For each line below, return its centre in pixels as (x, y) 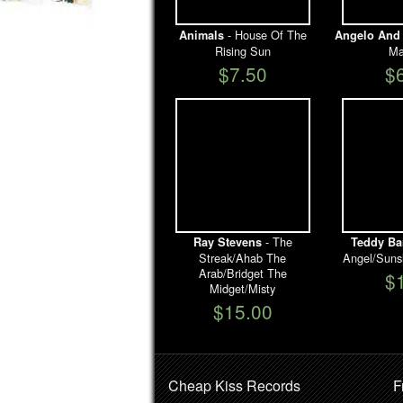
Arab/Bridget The (242, 273)
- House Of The (265, 34)
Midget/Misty (242, 289)
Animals (201, 35)
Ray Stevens (227, 242)
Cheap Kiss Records (234, 385)
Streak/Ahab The (242, 258)
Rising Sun (242, 50)
